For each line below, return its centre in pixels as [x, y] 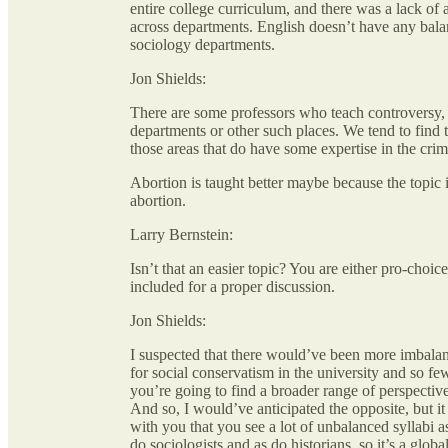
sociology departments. [202, 45]
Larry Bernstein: [181, 235]
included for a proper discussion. [232, 287]
